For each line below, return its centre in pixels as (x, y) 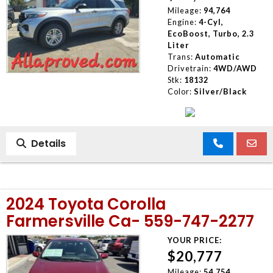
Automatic (217, 56)
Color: (179, 91)
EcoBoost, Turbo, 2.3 (211, 33)
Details (46, 143)
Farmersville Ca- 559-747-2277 (130, 221)
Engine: (182, 22)
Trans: (180, 56)
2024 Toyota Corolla (86, 204)
